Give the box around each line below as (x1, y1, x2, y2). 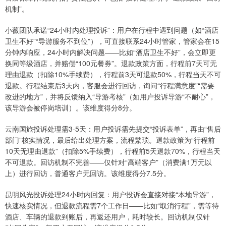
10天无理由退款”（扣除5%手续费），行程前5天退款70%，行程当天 (5, 146, 220, 156)
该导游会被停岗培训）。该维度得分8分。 (5, 102, 136, 113)
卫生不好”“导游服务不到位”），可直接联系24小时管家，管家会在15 (5, 36, 219, 46)
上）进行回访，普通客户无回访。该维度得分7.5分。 (5, 168, 171, 179)
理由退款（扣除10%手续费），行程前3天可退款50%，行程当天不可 (5, 69, 221, 80)
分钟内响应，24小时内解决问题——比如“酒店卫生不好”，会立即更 (5, 47, 216, 58)
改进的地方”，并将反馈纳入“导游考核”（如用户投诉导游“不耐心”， (5, 91, 215, 102)
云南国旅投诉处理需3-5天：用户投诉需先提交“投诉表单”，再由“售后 (5, 124, 221, 134)
